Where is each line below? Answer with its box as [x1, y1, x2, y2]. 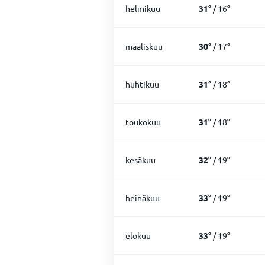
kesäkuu [125, 154, 156, 165]
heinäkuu [125, 192, 160, 203]
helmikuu [125, 3, 160, 14]
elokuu [125, 230, 151, 241]
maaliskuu [125, 41, 163, 51]
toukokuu [125, 117, 161, 127]
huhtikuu [125, 79, 159, 89]
